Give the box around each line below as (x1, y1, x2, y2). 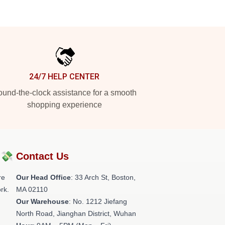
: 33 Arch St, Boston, (71, 173, 136, 181)
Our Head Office (16, 173, 71, 181)
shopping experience (27, 100, 102, 109)
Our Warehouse (16, 197, 69, 205)
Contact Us (16, 151, 69, 162)
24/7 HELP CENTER (29, 72, 99, 81)
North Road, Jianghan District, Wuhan (16, 209, 136, 217)
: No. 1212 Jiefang (69, 197, 127, 205)
